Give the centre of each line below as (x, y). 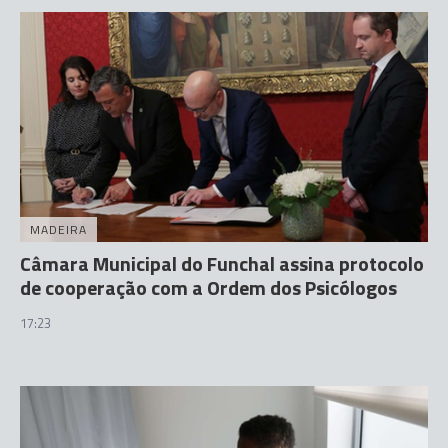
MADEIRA (58, 229)
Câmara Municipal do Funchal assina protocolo (222, 263)
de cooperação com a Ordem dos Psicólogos (208, 287)
